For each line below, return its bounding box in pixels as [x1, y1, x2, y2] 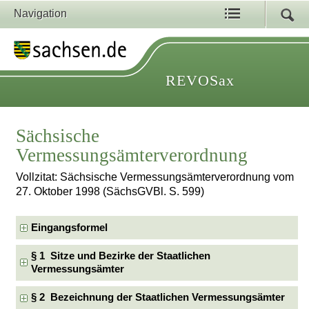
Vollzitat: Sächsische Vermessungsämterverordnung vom [16, 171, 295, 183]
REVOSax [166, 72, 235, 89]
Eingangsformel [31, 221, 108, 233]
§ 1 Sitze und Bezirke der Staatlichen [31, 250, 211, 261]
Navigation [14, 8, 67, 19]
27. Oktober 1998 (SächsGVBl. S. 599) [16, 186, 205, 198]
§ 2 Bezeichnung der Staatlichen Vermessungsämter [31, 292, 286, 303]
